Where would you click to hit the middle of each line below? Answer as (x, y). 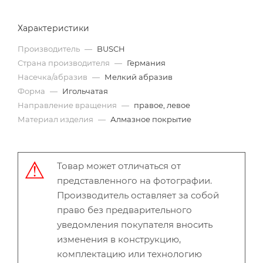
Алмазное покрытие (151, 119)
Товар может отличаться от (119, 166)
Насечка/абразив (53, 77)
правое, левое (162, 105)
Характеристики (53, 28)
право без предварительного (124, 210)
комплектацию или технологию (129, 254)
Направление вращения (68, 105)
